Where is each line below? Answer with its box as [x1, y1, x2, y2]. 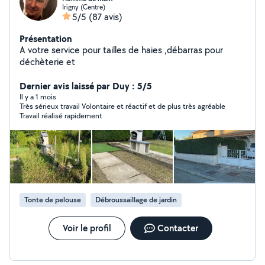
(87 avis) [89, 11, 122, 23]
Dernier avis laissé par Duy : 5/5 [20, 79, 152, 92]
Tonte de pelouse [24, 195, 81, 205]
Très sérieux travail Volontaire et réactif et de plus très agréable [20, 101, 82, 111]
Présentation [20, 32, 72, 45]
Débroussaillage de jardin [95, 195, 177, 205]
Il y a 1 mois [20, 92, 56, 102]
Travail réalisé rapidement [20, 111, 102, 121]
